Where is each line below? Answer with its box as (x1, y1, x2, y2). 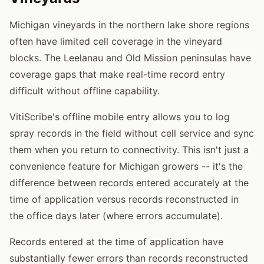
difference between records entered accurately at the (9, 176, 249, 189)
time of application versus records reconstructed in (9, 193, 239, 205)
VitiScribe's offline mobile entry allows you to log (9, 110, 230, 123)
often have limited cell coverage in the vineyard (9, 35, 222, 47)
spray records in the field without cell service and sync (9, 127, 254, 139)
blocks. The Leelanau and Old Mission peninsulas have (9, 51, 251, 64)
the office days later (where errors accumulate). (9, 209, 223, 222)
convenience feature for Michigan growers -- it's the (9, 160, 243, 172)
